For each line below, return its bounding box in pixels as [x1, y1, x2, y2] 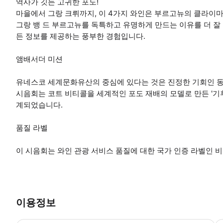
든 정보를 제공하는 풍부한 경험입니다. [16, 31, 145, 41]
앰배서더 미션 [16, 54, 63, 64]
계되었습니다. [16, 100, 63, 110]
